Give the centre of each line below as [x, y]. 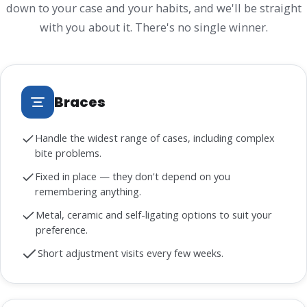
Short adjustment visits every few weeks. [131, 254]
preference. [61, 230]
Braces [80, 102]
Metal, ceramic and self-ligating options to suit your [153, 215]
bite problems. [68, 153]
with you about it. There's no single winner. [153, 27]
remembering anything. [88, 192]
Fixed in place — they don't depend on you [132, 177]
